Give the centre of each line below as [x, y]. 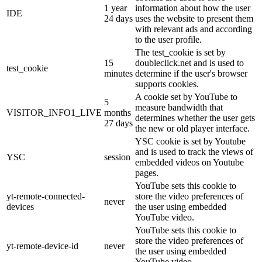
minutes [118, 74]
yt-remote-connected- [46, 196]
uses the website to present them [194, 19]
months [118, 113]
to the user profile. [168, 40]
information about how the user [193, 8]
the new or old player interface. [192, 129]
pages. [147, 173]
